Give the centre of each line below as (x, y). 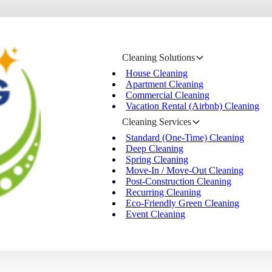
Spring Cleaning (157, 159)
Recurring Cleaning (163, 192)
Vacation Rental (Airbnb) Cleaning (192, 106)
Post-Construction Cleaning (178, 181)
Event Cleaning (155, 214)
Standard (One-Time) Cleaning (185, 138)
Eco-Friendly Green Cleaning (182, 203)
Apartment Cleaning (164, 84)
